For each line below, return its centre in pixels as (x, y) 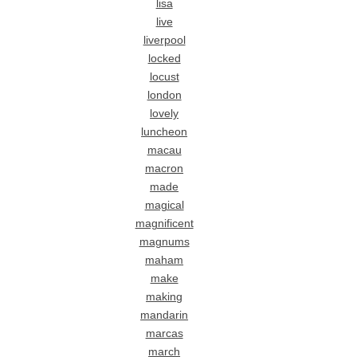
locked (164, 58)
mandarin (165, 315)
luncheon (165, 131)
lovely (165, 113)
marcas (164, 333)
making (165, 296)
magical (164, 205)
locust (164, 76)
